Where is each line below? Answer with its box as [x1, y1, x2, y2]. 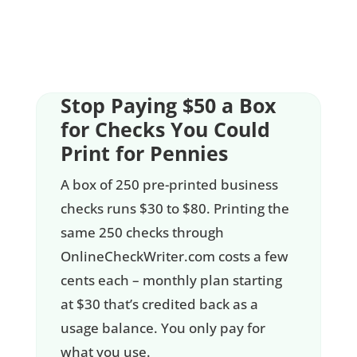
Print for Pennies [60, 139, 228, 167]
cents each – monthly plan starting [60, 271, 282, 290]
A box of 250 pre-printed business [60, 175, 278, 194]
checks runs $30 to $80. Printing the [60, 199, 289, 218]
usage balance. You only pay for [60, 319, 265, 338]
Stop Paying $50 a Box [60, 92, 276, 120]
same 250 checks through [60, 223, 224, 242]
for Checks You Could [60, 116, 270, 143]
